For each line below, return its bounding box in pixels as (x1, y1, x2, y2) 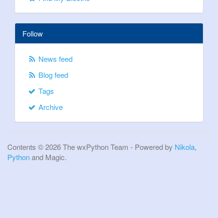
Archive (36, 102, 63, 112)
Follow (22, 28, 43, 38)
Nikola (175, 142, 195, 152)
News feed (36, 54, 73, 64)
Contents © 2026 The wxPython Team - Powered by (7, 142, 175, 152)
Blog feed (36, 70, 69, 80)
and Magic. (30, 152, 67, 162)
